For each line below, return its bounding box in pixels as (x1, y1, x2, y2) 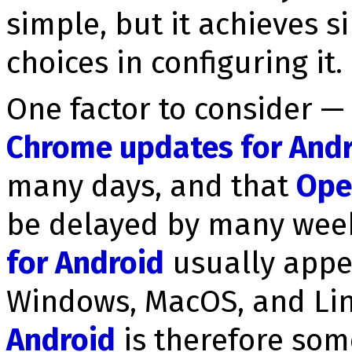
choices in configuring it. (6, 43, 343, 81)
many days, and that (6, 167, 297, 204)
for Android (6, 244, 165, 281)
